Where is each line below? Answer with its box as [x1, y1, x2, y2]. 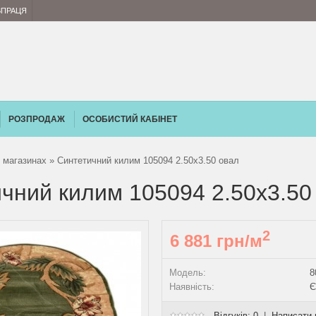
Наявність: [169, 281, 214, 292]
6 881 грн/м [170, 231, 262, 250]
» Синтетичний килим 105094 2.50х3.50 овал [47, 155, 239, 166]
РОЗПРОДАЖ [8, 114, 65, 124]
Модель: [169, 267, 206, 278]
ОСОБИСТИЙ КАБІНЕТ [83, 114, 177, 124]
